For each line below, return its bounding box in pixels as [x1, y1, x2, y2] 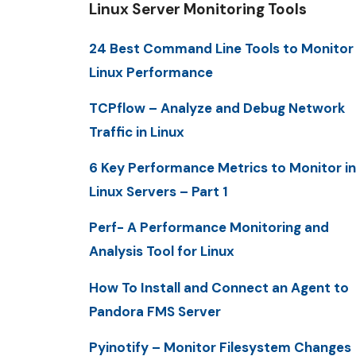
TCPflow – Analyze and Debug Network [89, 99, 345, 117]
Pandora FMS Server [89, 302, 221, 320]
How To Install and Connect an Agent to [89, 278, 349, 296]
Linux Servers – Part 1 [89, 183, 228, 201]
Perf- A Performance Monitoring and [89, 219, 329, 237]
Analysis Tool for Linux [89, 242, 234, 261]
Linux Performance [89, 63, 213, 81]
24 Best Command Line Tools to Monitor [89, 39, 354, 57]
